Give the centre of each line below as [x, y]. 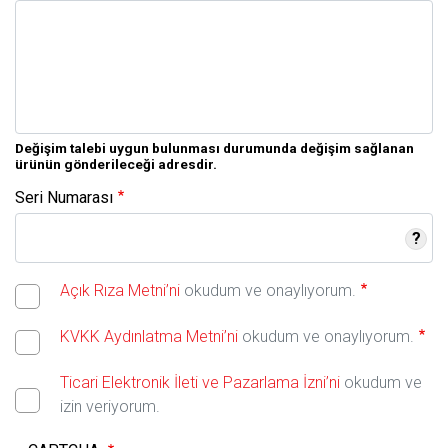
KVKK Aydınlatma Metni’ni [149, 336]
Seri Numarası [64, 197]
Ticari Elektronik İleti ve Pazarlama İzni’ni [200, 382]
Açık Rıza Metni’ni [120, 290]
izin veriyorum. [110, 406]
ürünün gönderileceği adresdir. [116, 163]
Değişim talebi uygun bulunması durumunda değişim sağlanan [214, 147]
